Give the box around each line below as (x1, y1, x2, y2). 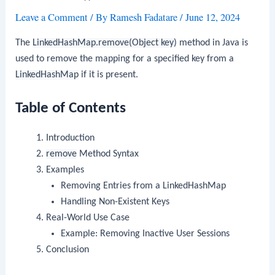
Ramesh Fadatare (110, 10, 180, 25)
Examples (45, 165, 84, 175)
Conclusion (45, 244, 89, 255)
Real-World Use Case (45, 212, 130, 223)
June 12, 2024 (185, 10, 241, 25)
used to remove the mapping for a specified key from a (15, 53, 234, 64)
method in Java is (177, 37, 249, 48)
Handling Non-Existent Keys (61, 196, 170, 207)
